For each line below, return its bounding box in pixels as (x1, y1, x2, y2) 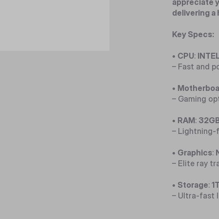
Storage (177, 180, 208, 190)
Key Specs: (172, 29, 214, 39)
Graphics (177, 148, 212, 157)
